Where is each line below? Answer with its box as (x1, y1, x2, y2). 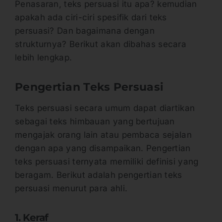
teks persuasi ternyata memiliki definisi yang (15, 157, 199, 167)
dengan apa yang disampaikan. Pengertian (15, 143, 191, 154)
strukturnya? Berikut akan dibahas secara (15, 39, 186, 49)
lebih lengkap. (15, 52, 75, 62)
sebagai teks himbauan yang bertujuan (15, 116, 175, 127)
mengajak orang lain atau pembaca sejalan (15, 130, 192, 140)
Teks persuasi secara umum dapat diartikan (15, 103, 195, 113)
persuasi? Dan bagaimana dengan (15, 25, 155, 36)
